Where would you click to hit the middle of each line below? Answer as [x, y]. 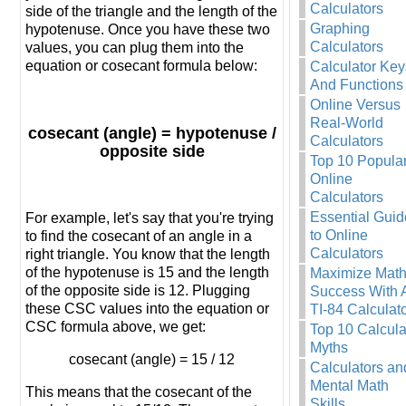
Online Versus [355, 105]
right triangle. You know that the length [148, 255]
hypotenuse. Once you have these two [148, 30]
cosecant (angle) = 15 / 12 [152, 360]
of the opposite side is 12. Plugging [138, 291]
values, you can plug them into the [135, 48]
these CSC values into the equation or [147, 309]
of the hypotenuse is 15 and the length [147, 273]
